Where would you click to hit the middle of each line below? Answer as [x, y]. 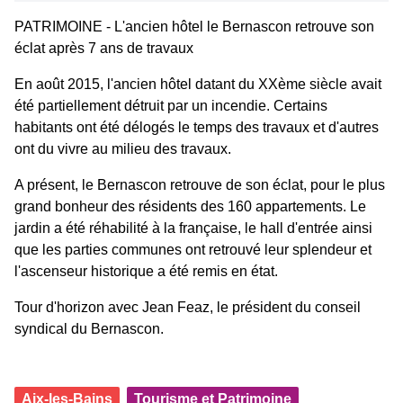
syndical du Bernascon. [89, 329]
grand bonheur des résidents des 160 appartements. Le [190, 206]
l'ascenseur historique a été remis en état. [146, 271]
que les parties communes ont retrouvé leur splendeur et [193, 250]
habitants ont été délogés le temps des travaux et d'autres [197, 127]
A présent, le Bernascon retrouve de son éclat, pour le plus [200, 185]
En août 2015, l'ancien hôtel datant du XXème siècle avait [198, 84]
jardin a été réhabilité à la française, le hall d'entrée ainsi [193, 228]
